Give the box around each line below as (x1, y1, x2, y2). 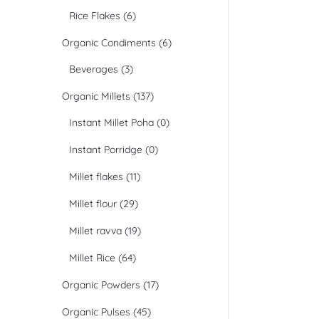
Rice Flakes (69, 9, 120, 23)
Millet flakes (69, 170, 123, 184)
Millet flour (69, 197, 117, 211)
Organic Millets (62, 90, 130, 103)
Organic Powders (62, 278, 140, 292)
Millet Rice (69, 251, 115, 265)
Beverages (69, 63, 118, 76)
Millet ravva (69, 224, 122, 238)
